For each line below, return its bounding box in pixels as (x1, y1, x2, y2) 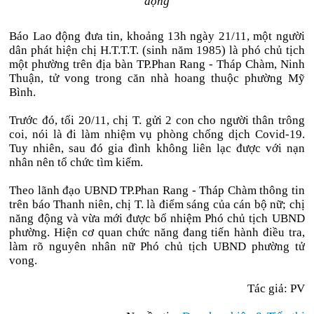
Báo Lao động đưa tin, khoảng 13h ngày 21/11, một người (9, 29, 305, 43)
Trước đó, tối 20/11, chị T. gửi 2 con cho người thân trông (9, 114, 305, 127)
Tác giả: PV (247, 282, 305, 295)
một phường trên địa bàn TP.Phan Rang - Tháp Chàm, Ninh (9, 57, 305, 71)
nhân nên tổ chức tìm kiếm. (9, 156, 144, 169)
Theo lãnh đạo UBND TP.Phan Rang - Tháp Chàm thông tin (9, 184, 305, 197)
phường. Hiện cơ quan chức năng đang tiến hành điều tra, (9, 226, 305, 239)
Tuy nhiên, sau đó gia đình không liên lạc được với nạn (9, 142, 305, 155)
